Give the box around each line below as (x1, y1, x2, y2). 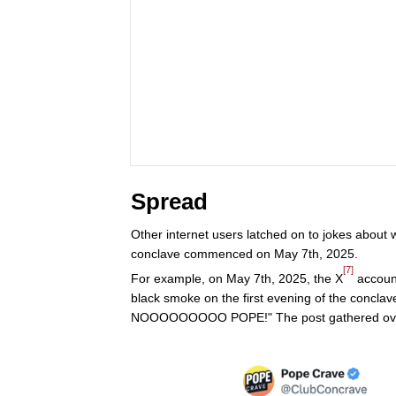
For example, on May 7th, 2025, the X (131, 271, 343, 286)
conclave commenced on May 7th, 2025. (131, 247, 358, 262)
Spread (131, 188, 208, 216)
